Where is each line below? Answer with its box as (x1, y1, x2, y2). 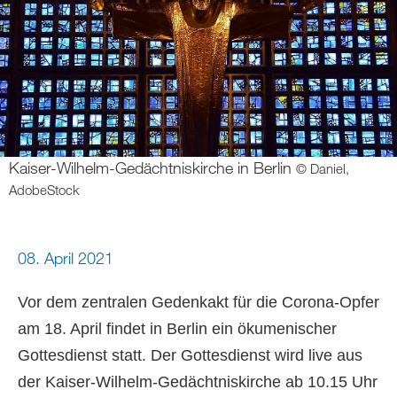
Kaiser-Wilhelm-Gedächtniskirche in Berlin (9, 158, 292, 177)
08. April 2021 (18, 248, 113, 268)
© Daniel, (296, 160, 350, 176)
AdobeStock (9, 182, 80, 198)
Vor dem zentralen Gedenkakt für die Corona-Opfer (18, 293, 379, 311)
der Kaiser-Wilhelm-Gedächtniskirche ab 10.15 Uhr (18, 373, 378, 391)
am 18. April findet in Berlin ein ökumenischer (18, 320, 337, 338)
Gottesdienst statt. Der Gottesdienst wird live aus (18, 346, 362, 364)
